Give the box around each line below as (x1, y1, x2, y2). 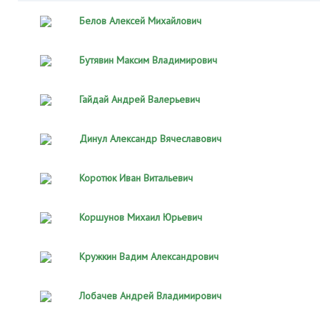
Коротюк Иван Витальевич (79, 171, 193, 184)
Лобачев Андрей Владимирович (79, 289, 221, 302)
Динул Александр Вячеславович (79, 132, 221, 145)
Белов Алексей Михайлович (79, 14, 201, 27)
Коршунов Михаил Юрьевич (79, 211, 202, 224)
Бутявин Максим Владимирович (79, 54, 217, 66)
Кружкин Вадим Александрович (79, 250, 219, 263)
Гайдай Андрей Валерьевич (79, 93, 200, 106)
